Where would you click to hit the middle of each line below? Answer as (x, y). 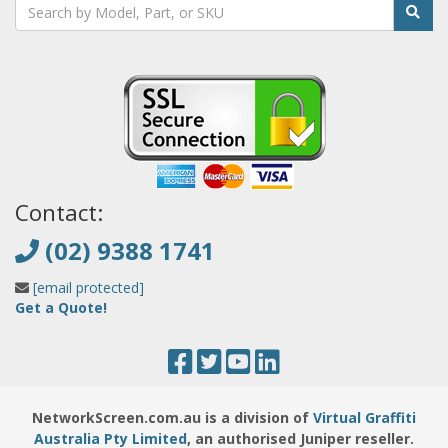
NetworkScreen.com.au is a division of (172, 418)
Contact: (59, 213)
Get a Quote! (61, 308)
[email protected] (88, 288)
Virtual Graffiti (364, 418)
